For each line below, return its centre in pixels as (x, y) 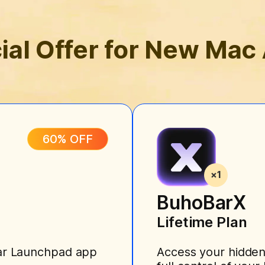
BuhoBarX (202, 202)
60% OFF (67, 139)
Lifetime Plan (202, 222)
